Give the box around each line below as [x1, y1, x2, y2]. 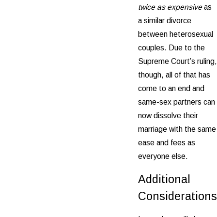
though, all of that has [138, 71, 210, 79]
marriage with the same [138, 125, 216, 134]
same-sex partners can [138, 98, 215, 107]
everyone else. [138, 152, 188, 161]
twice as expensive [138, 3, 202, 12]
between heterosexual [138, 30, 213, 39]
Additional [138, 173, 190, 186]
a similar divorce [138, 16, 191, 25]
